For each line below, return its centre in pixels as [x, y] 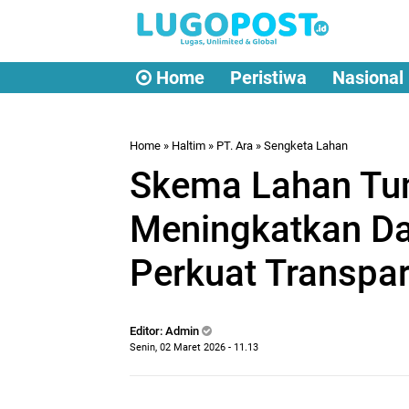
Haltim [189, 146]
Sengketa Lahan [306, 146]
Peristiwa [268, 78]
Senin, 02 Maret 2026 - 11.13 [194, 347]
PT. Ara [235, 146]
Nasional [368, 78]
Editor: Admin [166, 331]
